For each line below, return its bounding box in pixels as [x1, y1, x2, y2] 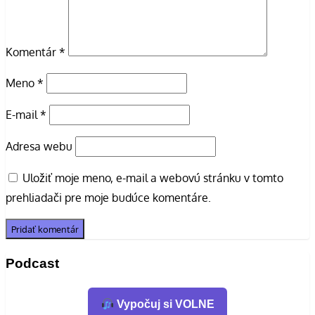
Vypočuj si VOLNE [113, 298, 214, 311]
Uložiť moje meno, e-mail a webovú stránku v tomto [22, 170, 283, 185]
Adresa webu [6, 139, 72, 153]
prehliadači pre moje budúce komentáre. [6, 190, 211, 205]
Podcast [6, 255, 59, 271]
